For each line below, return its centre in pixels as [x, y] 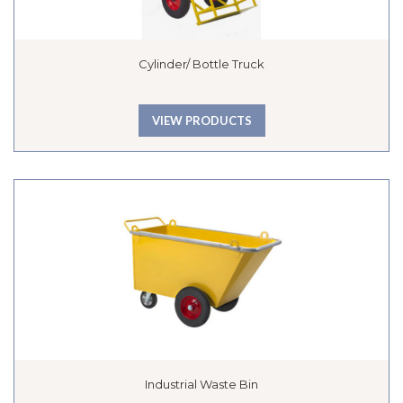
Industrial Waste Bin [201, 385]
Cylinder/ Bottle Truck [201, 64]
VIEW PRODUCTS [201, 121]
